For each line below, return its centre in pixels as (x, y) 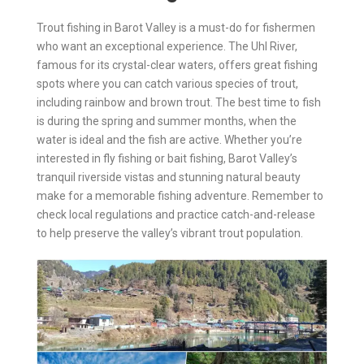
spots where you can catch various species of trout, (167, 83)
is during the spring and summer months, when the (167, 121)
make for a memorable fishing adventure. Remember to (180, 195)
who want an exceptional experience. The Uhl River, (167, 46)
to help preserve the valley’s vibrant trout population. (170, 233)
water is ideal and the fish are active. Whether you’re (169, 139)
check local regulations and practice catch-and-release (176, 214)
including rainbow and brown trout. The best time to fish (179, 102)
